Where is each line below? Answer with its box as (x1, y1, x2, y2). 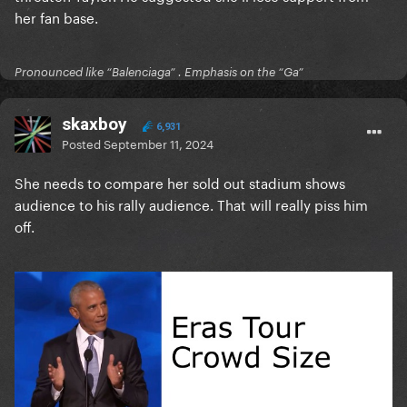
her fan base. (15, 5, 102, 28)
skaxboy (62, 114, 127, 135)
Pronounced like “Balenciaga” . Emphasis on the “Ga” (15, 65, 303, 80)
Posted (62, 134, 104, 153)
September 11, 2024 (104, 134, 213, 153)
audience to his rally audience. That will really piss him (15, 193, 368, 215)
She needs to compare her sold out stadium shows (15, 171, 345, 194)
